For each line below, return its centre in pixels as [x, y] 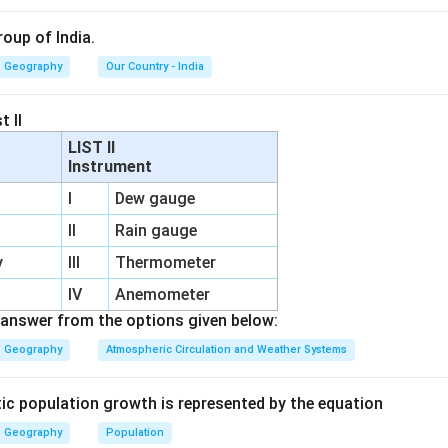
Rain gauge [156, 230]
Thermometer [166, 262]
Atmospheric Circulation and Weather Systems [226, 349]
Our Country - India [155, 66]
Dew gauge [155, 198]
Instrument [110, 166]
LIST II [94, 147]
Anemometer [163, 294]
